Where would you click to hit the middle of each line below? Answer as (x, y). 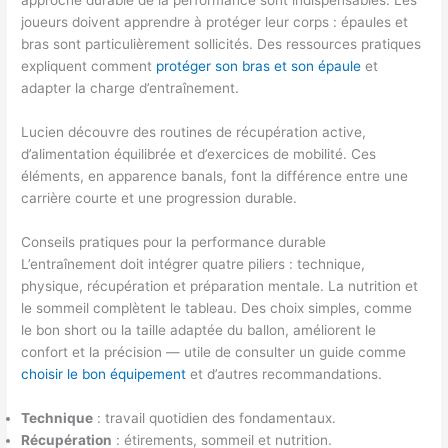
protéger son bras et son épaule (259, 65)
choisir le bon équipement (104, 373)
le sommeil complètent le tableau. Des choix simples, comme (217, 307)
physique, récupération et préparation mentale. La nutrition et (220, 285)
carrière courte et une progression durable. (159, 197)
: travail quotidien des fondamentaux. (215, 417)
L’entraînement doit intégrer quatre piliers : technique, (193, 263)
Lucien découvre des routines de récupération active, (194, 131)
